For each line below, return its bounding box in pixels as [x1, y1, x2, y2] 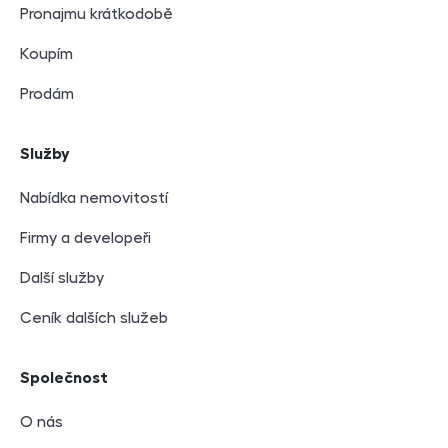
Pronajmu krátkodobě [20, 5, 173, 22]
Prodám [20, 85, 74, 102]
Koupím [20, 45, 73, 62]
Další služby [20, 269, 104, 286]
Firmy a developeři [20, 229, 151, 246]
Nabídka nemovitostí [20, 189, 168, 206]
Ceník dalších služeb [20, 309, 168, 326]
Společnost [20, 369, 108, 386]
